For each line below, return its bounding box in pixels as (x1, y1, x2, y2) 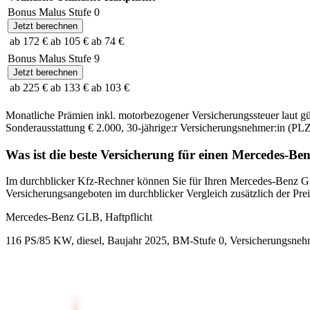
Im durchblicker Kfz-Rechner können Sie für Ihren (6, 175, 230, 188)
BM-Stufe (170, 235, 219, 247)
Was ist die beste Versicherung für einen (6, 147, 232, 162)
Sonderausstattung (6, 121, 85, 134)
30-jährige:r (127, 121, 177, 134)
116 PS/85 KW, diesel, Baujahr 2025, (6, 235, 170, 247)
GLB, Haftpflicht (74, 211, 152, 224)
